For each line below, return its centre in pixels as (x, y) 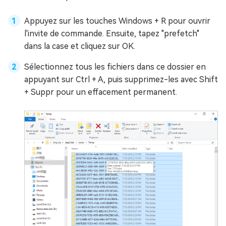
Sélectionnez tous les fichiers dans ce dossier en (115, 67)
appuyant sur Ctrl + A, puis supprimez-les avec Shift (121, 80)
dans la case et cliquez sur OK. (80, 46)
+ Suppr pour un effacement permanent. (101, 92)
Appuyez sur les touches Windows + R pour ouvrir (117, 21)
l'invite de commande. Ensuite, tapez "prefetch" (112, 34)
